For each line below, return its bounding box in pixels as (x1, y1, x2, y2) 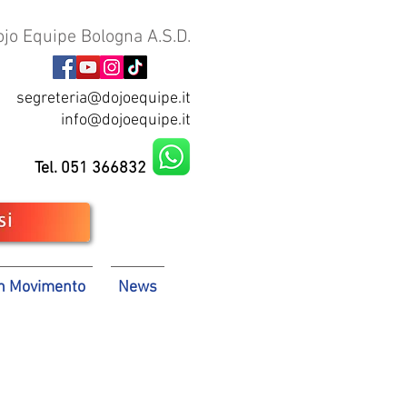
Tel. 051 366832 (35, 159, 146, 178)
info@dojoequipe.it (61, 111, 191, 130)
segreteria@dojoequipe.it (16, 89, 191, 108)
